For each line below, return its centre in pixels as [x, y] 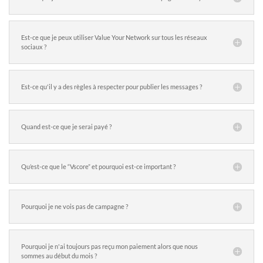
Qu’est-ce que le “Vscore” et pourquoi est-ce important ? [98, 166]
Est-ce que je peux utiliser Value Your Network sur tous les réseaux [114, 37]
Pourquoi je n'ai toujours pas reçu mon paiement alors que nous [109, 246]
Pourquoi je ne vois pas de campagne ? [75, 206]
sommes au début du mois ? [59, 255]
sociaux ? [34, 46]
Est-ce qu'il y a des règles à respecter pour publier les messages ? [112, 86]
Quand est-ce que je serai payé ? [66, 126]
